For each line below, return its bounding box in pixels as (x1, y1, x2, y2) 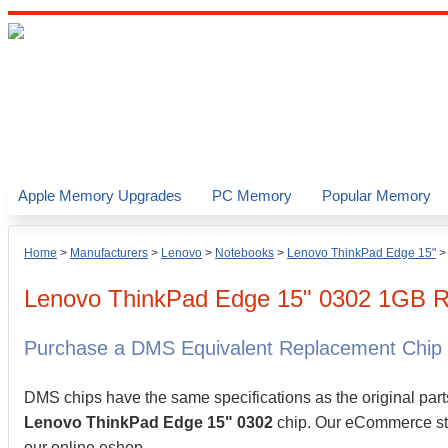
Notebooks (215, 246, 274, 260)
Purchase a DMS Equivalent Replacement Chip (24, 337, 442, 359)
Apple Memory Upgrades (18, 187, 182, 204)
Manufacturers (70, 246, 148, 260)
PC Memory (212, 187, 292, 204)
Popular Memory (322, 187, 431, 204)
